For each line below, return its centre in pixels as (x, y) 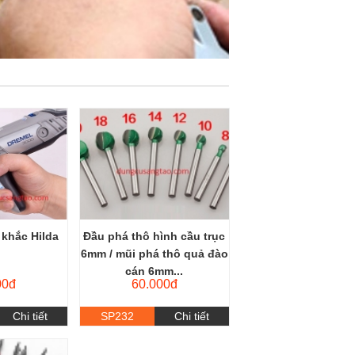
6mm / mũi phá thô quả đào (154, 254)
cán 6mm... (155, 271)
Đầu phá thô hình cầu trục (155, 237)
